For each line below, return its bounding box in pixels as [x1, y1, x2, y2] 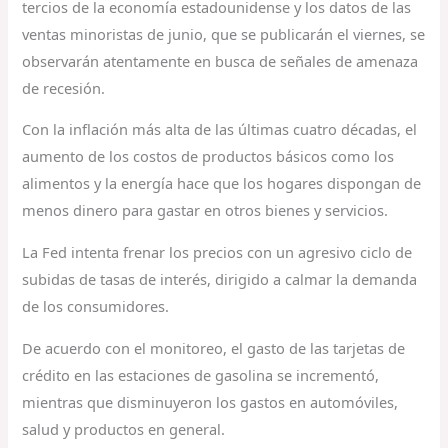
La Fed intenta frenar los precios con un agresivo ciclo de [22, 242, 413, 263]
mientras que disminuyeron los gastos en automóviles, [22, 391, 399, 412]
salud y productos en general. [22, 418, 226, 439]
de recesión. [22, 77, 106, 98]
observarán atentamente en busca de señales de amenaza [22, 50, 419, 71]
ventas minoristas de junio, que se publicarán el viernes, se [22, 23, 426, 44]
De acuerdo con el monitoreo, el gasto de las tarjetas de [22, 337, 406, 358]
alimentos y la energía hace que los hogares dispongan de [22, 173, 422, 194]
